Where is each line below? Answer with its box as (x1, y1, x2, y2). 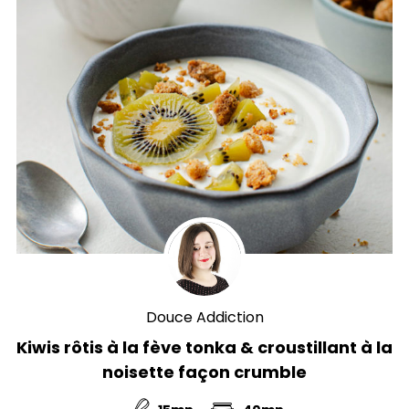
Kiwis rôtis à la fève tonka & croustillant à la (16, 335, 393, 359)
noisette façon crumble (102, 360, 307, 383)
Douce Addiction (145, 306, 264, 328)
